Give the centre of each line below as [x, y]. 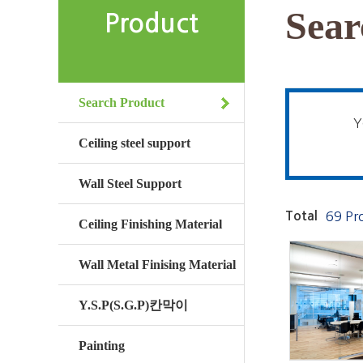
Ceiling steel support [135, 143]
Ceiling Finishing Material [150, 224]
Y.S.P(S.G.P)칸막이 [133, 305]
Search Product [122, 102]
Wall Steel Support [130, 184]
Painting [102, 346]
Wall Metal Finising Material [157, 265]
